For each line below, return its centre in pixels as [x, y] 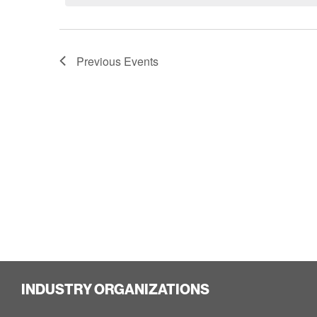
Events [141, 61]
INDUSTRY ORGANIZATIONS [115, 289]
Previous [100, 61]
